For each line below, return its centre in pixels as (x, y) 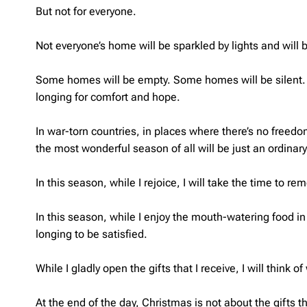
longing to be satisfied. (91, 234)
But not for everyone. (86, 11)
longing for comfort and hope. (108, 97)
